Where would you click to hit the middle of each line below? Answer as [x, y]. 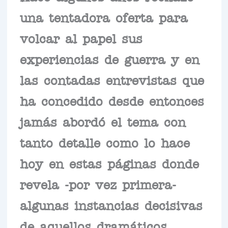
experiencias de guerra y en [109, 59]
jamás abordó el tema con [103, 121]
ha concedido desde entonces [112, 101]
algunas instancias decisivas [111, 205]
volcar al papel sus [81, 38]
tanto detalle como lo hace [105, 142]
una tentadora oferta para [104, 17]
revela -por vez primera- [98, 184]
